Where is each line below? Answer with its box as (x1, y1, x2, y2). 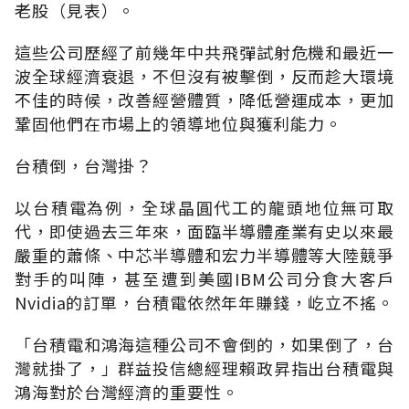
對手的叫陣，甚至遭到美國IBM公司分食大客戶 (15, 266, 394, 290)
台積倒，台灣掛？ (15, 152, 153, 177)
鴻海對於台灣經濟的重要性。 (15, 379, 239, 404)
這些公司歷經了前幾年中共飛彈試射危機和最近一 (15, 39, 394, 64)
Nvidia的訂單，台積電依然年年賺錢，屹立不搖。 (15, 289, 394, 314)
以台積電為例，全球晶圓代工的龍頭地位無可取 (15, 194, 394, 219)
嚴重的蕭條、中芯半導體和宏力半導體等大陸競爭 (15, 242, 394, 267)
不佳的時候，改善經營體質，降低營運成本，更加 (15, 87, 394, 111)
